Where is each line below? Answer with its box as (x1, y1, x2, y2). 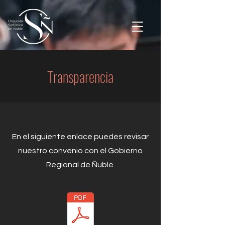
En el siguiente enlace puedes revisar (12, 133, 149, 141)
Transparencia (47, 65, 114, 87)
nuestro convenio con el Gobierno (18, 147, 143, 155)
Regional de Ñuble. (46, 161, 115, 169)
